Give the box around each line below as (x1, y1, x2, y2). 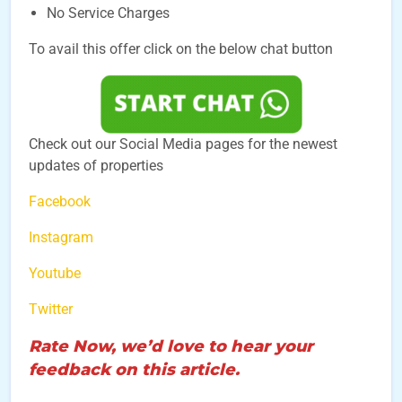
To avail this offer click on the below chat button (29, 40, 333, 57)
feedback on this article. (29, 360, 240, 380)
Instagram (29, 229, 93, 246)
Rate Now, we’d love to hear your (29, 336, 313, 356)
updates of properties (29, 157, 163, 174)
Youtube (29, 265, 81, 282)
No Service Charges (47, 4, 170, 22)
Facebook (29, 193, 91, 210)
